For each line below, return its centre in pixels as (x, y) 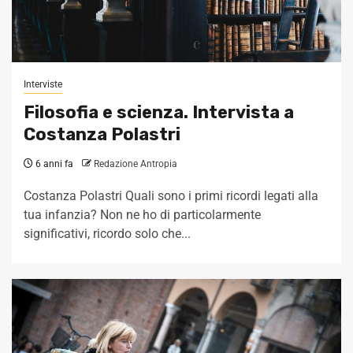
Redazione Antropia (136, 164)
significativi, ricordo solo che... (107, 234)
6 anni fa (53, 164)
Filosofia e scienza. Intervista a (159, 113)
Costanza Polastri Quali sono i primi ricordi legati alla (171, 196)
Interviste (43, 85)
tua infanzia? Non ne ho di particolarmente (142, 215)
